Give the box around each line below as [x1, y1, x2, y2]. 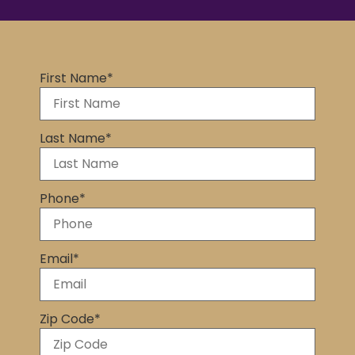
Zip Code [40, 309, 94, 328]
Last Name [40, 128, 105, 147]
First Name [40, 68, 107, 87]
